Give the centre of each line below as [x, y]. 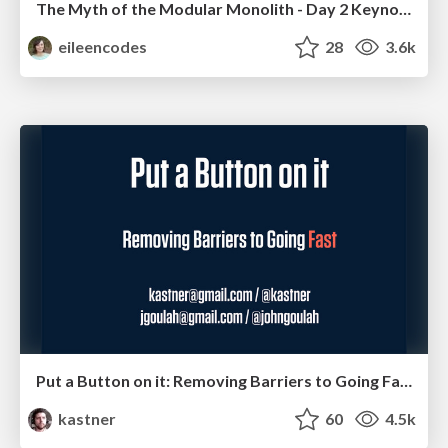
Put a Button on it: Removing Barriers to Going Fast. [406, 381]
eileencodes [101, 47]
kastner [86, 419]
